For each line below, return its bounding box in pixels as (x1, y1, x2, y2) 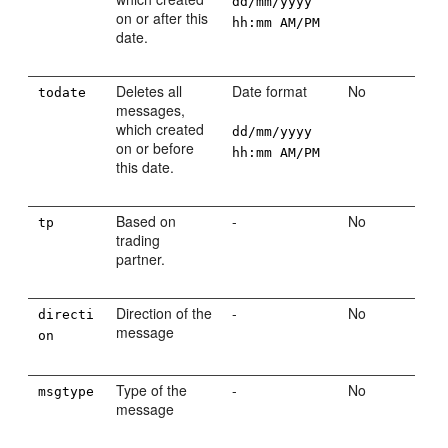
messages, (116, 100, 186, 120)
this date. (116, 157, 175, 177)
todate (38, 85, 87, 100)
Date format (232, 81, 308, 101)
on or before (116, 138, 195, 158)
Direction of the (116, 303, 213, 323)
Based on (116, 211, 177, 231)
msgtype (38, 384, 95, 399)
